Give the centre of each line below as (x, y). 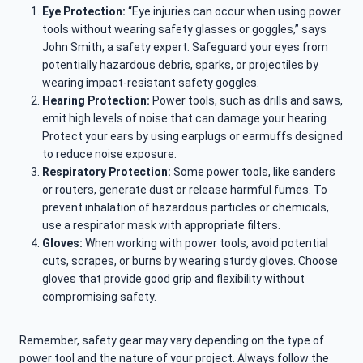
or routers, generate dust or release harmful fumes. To (185, 190)
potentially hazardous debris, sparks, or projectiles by (180, 65)
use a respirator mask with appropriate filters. (161, 226)
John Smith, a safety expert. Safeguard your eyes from (185, 47)
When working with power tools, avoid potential (207, 243)
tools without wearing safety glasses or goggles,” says (184, 30)
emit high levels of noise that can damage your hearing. (186, 119)
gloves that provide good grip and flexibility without (173, 279)
